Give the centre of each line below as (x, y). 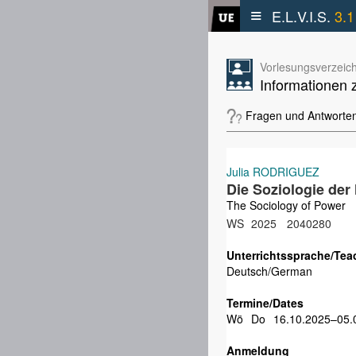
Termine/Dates (265, 303)
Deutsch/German (269, 271)
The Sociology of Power (286, 205)
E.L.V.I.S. (303, 16)
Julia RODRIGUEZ (273, 172)
